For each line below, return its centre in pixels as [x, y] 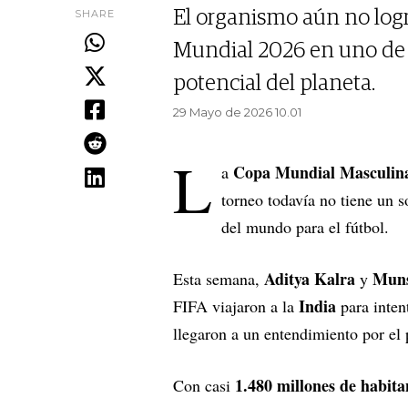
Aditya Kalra [310, 279]
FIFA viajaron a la [236, 306]
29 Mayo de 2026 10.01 [237, 112]
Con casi [204, 386]
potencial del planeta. [274, 84]
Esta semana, [219, 279]
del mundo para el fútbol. [305, 227]
